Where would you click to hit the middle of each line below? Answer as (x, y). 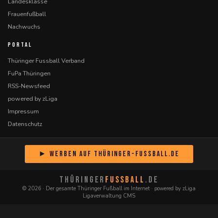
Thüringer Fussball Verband (46, 61)
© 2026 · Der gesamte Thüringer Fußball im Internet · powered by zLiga (109, 189)
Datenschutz (25, 124)
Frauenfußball (27, 14)
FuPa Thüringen (29, 73)
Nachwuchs (24, 27)
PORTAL (20, 45)
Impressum (23, 111)
